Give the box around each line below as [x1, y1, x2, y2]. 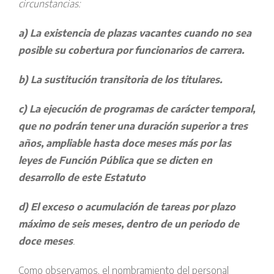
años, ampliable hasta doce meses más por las [18, 137, 231, 150]
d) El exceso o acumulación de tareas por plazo [18, 201, 235, 213]
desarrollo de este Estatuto [18, 171, 146, 184]
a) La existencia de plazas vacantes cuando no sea [18, 27, 251, 40]
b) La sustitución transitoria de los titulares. [18, 73, 222, 86]
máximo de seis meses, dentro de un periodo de [18, 218, 239, 231]
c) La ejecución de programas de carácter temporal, [18, 103, 255, 116]
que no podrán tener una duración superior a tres [18, 120, 248, 133]
